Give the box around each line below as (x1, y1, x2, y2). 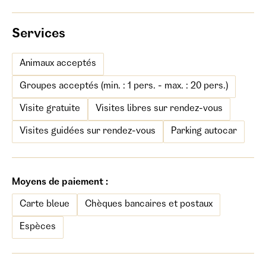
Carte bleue (20, 200, 69, 210)
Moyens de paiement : (12, 178, 108, 188)
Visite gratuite (20, 104, 80, 114)
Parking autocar (171, 127, 237, 137)
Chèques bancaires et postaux (85, 200, 213, 210)
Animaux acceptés (20, 59, 96, 69)
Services (12, 28, 65, 42)
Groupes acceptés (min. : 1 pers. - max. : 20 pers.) (20, 82, 228, 91)
